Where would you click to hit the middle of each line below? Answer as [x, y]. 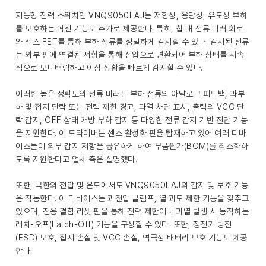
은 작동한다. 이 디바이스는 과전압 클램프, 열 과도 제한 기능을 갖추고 [132, 198]
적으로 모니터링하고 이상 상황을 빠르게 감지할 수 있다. [109, 68]
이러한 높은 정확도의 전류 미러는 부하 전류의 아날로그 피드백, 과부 [130, 94]
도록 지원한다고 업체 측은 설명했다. [76, 159]
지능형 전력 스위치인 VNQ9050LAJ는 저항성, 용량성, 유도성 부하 [131, 15]
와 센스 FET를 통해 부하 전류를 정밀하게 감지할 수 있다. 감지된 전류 [132, 42]
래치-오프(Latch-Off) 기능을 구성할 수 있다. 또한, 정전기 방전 [124, 224]
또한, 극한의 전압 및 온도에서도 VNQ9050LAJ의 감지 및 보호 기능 [132, 185]
